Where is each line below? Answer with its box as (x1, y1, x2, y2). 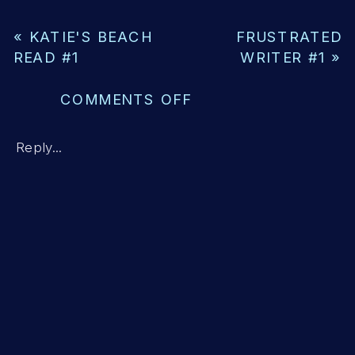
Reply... (15, 138, 63, 155)
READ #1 (13, 48, 79, 67)
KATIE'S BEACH (29, 27, 153, 46)
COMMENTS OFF (59, 90, 192, 108)
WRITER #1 (240, 48, 326, 67)
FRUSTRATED (236, 27, 342, 46)
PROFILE (190, 151, 257, 170)
